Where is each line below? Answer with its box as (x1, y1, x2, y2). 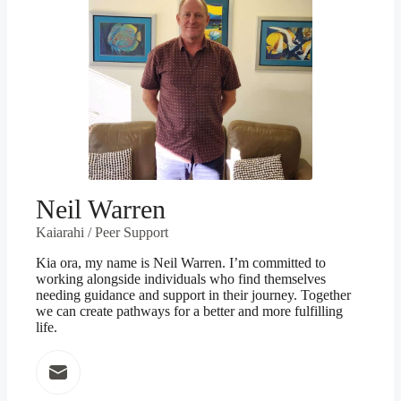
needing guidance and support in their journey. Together (36, 287, 351, 303)
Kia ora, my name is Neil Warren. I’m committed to (36, 255, 326, 270)
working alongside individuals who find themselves (36, 271, 326, 286)
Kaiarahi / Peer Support (36, 225, 168, 240)
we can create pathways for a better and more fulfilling (36, 303, 343, 319)
